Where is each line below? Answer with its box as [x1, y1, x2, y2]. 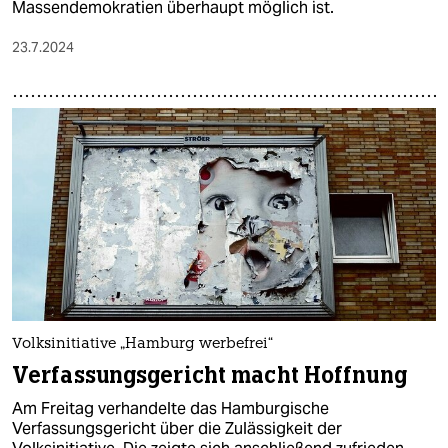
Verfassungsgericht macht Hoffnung [12, 360, 407, 390]
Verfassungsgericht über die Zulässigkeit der [12, 417, 342, 439]
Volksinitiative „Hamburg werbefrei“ [12, 336, 273, 352]
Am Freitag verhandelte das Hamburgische [12, 397, 329, 419]
